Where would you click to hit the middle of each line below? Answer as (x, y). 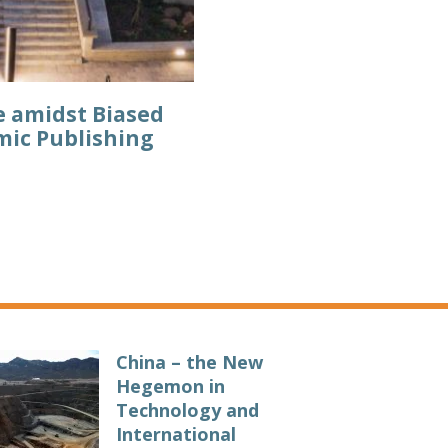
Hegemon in (170, 385)
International (176, 433)
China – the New (189, 361)
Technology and (187, 409)
